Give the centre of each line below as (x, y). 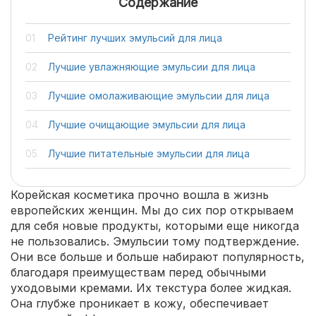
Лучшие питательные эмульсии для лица (149, 153)
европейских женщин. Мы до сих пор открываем (152, 210)
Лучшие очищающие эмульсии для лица (147, 124)
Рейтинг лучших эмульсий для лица (135, 38)
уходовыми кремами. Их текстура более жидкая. (151, 288)
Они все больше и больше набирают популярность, (158, 257)
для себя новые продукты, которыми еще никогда (155, 226)
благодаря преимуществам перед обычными (138, 272)
